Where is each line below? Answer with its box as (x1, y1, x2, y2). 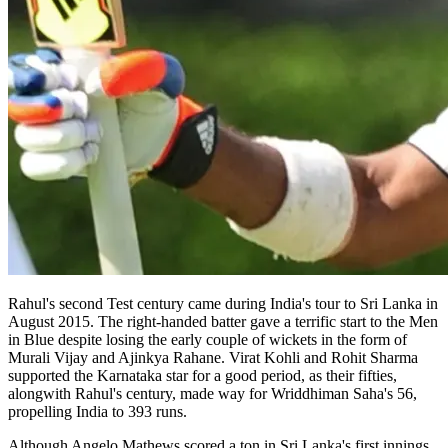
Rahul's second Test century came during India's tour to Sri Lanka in (8, 294, 438, 312)
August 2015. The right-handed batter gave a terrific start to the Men (8, 312, 438, 330)
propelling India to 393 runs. (8, 402, 191, 420)
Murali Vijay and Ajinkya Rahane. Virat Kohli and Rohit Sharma (8, 348, 418, 366)
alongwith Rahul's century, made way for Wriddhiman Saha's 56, (8, 384, 417, 402)
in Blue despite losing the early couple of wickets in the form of (8, 330, 407, 348)
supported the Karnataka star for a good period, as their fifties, (8, 366, 397, 384)
